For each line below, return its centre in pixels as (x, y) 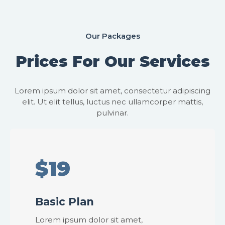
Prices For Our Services (113, 61)
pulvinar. (113, 113)
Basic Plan (65, 201)
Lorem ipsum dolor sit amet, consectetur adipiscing (113, 90)
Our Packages (113, 36)
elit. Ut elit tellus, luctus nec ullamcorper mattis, (113, 101)
